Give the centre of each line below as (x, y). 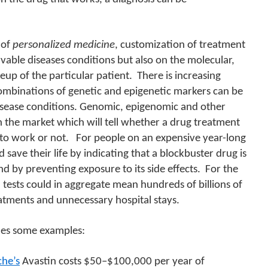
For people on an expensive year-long (161, 138)
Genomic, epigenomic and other (153, 107)
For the (222, 170)
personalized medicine (64, 45)
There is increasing (179, 76)
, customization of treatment (180, 45)
